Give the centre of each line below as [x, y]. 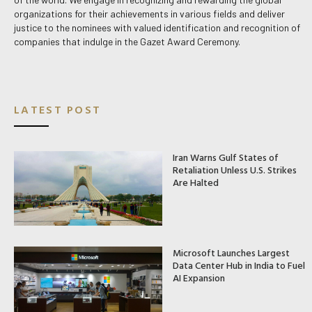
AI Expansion [198, 277]
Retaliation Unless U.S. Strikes [234, 170]
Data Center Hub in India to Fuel [239, 265]
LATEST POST [58, 110]
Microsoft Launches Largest [231, 252]
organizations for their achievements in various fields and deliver [149, 13]
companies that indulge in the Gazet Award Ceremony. [127, 41]
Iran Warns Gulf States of [225, 157]
